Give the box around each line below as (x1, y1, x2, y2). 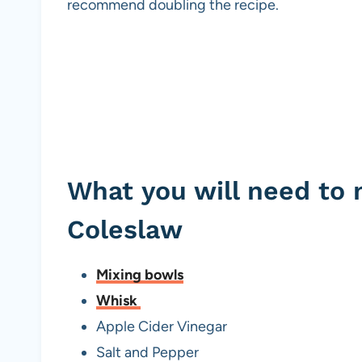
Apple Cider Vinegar (96, 318, 227, 336)
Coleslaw (67, 214, 183, 246)
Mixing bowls (96, 266, 183, 284)
